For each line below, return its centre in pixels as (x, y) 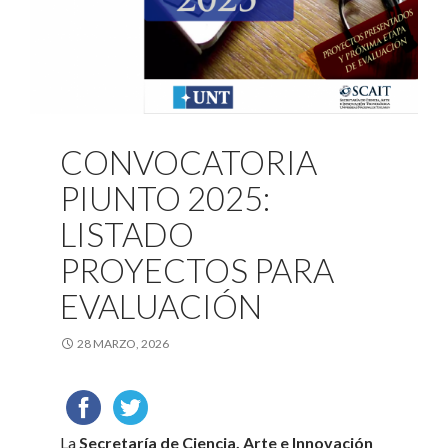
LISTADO (127, 234)
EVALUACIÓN (161, 306)
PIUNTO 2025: (165, 198)
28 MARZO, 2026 (123, 344)
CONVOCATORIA (189, 162)
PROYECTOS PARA (197, 270)
